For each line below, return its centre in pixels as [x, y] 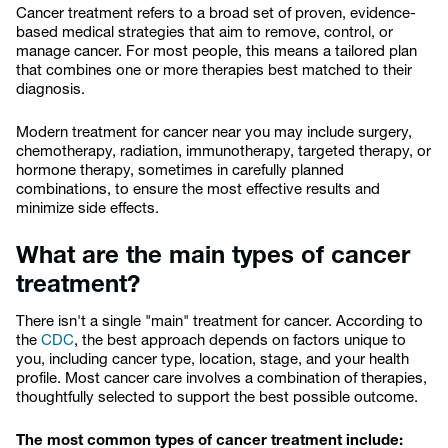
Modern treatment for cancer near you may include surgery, [214, 133]
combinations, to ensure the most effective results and [198, 190]
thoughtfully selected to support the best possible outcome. [217, 398]
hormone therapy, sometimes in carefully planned [180, 171]
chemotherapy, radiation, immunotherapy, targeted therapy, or [223, 152]
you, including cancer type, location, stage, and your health [212, 360]
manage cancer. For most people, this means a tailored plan [216, 52]
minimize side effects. [87, 209]
